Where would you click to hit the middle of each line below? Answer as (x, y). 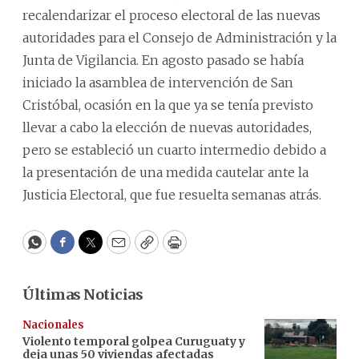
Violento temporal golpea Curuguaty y (134, 341)
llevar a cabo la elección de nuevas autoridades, (167, 127)
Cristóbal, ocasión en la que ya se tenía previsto (168, 105)
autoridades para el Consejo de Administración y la (179, 38)
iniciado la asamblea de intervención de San (158, 83)
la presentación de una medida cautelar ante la (165, 172)
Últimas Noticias (83, 294)
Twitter (116, 249)
